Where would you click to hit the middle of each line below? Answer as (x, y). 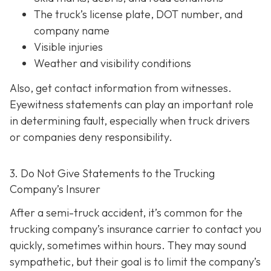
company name (72, 30)
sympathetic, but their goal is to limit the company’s (135, 262)
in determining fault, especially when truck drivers (130, 121)
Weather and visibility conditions (113, 63)
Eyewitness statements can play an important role (132, 105)
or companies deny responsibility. (91, 137)
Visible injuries (68, 47)
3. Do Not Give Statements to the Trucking (112, 174)
